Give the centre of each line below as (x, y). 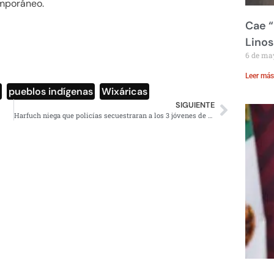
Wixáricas (125, 92)
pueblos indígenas (51, 92)
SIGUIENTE (195, 105)
